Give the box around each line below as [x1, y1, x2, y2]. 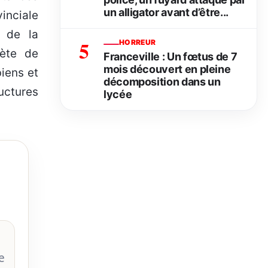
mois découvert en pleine [103, 63, 231, 76]
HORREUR [119, 38, 156, 47]
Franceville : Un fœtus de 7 [103, 50, 237, 63]
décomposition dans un [103, 75, 221, 89]
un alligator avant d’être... [103, 6, 229, 19]
